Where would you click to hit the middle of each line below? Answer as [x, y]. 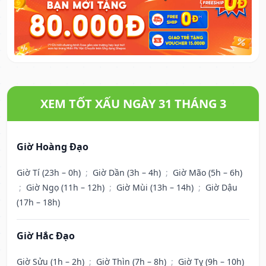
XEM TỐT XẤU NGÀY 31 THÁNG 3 [133, 104]
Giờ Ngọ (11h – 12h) [66, 188]
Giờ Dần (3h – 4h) [128, 173]
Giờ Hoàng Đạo [53, 147]
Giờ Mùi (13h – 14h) [156, 188]
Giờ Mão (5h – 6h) [208, 173]
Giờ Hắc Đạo [46, 236]
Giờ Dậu [221, 188]
